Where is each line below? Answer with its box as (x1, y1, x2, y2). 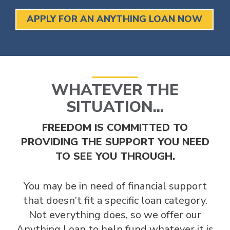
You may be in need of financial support (23, 179, 207, 193)
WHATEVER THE (51, 79, 179, 101)
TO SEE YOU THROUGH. (55, 149, 175, 163)
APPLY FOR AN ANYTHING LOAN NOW (27, 13, 202, 26)
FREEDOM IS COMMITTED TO (42, 120, 188, 135)
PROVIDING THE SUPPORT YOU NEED (21, 135, 209, 149)
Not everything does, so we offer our (29, 207, 201, 222)
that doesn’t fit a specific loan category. (23, 193, 207, 207)
